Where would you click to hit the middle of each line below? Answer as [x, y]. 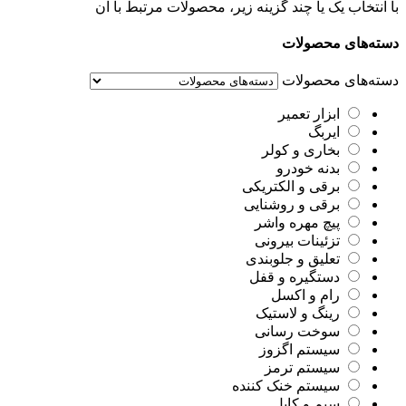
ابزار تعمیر [309, 113]
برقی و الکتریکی [291, 186]
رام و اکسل [305, 295]
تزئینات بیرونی [297, 240]
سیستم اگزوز [300, 349]
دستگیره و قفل [295, 276]
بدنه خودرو [308, 168]
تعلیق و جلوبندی [293, 258]
